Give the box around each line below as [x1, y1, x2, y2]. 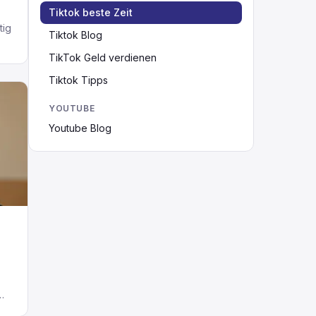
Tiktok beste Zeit [49, 6, 133, 18]
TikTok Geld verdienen [49, 51, 157, 63]
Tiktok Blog [49, 29, 102, 41]
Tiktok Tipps [49, 74, 108, 86]
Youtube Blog [49, 122, 111, 134]
